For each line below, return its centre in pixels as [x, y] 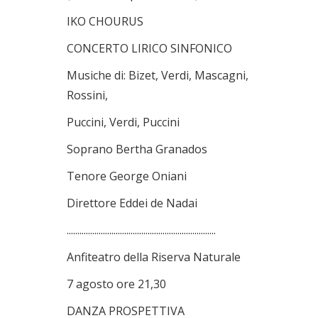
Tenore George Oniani [127, 176]
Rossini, [87, 95]
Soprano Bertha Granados [137, 149]
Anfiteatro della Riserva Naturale [154, 257]
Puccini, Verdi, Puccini [123, 122]
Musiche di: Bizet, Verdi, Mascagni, [158, 75]
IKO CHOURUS [105, 21]
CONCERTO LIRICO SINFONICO [149, 48]
